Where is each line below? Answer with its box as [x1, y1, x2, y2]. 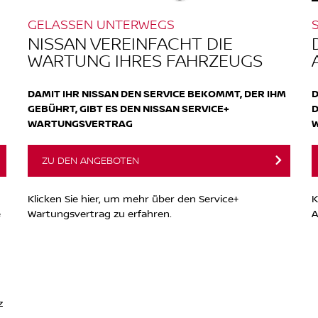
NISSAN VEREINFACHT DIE [28, 31, 233, 55]
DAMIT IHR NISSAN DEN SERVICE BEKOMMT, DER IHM [28, 86, 286, 100]
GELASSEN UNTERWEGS [28, 15, 175, 33]
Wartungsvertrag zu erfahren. [28, 206, 172, 220]
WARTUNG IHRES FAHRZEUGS [28, 48, 263, 72]
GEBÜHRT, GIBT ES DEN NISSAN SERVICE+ [28, 101, 229, 115]
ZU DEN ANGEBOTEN [42, 153, 139, 168]
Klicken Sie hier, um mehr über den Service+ [28, 191, 238, 205]
